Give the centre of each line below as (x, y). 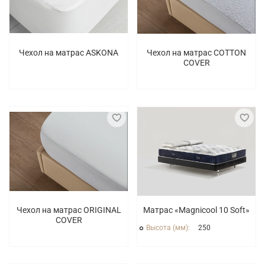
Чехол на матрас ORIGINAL (69, 210)
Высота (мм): (169, 228)
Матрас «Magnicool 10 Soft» (196, 210)
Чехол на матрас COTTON (196, 52)
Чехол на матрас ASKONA (69, 52)
